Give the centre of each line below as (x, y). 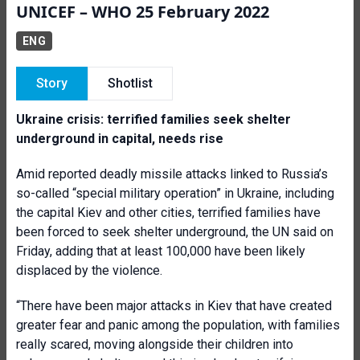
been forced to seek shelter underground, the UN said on (175, 232)
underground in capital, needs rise (120, 139)
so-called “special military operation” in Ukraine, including (175, 193)
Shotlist (130, 83)
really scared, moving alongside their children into (155, 344)
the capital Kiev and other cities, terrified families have (168, 213)
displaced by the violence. (89, 270)
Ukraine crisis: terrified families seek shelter (153, 119)
